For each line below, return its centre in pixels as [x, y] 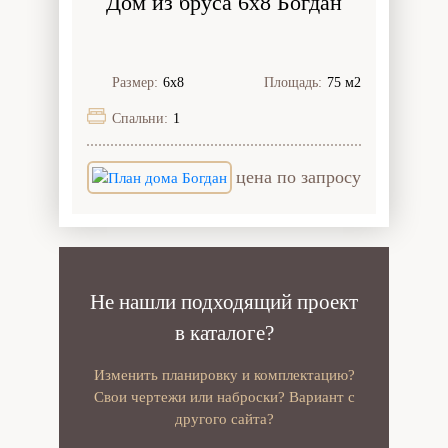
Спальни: [140, 118]
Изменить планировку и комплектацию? [224, 375]
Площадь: [293, 82]
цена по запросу [298, 177]
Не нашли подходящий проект [224, 302]
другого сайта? [224, 419]
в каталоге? [224, 333]
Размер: [135, 82]
